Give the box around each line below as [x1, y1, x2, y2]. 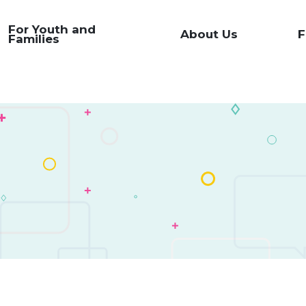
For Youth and [8, 23, 96, 36]
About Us [180, 27, 238, 41]
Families [8, 32, 59, 46]
